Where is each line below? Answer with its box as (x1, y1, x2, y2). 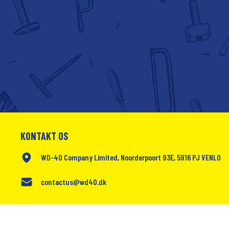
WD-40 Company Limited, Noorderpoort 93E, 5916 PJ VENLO (41, 152, 221, 163)
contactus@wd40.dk (41, 177, 106, 187)
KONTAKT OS (20, 130, 68, 143)
